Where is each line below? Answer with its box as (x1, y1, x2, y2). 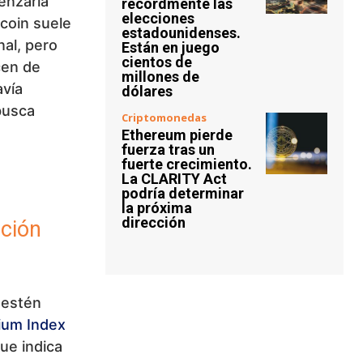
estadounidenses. (122, 24, 241, 41)
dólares (122, 83, 173, 100)
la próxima (122, 199, 192, 216)
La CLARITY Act (122, 170, 227, 187)
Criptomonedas (122, 110, 207, 125)
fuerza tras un (122, 141, 215, 158)
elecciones (122, 10, 194, 27)
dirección (122, 214, 186, 231)
